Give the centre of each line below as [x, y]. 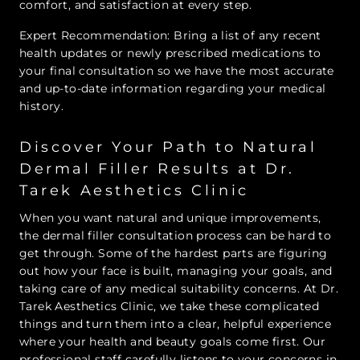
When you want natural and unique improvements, [170, 218]
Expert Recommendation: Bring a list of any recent [170, 36]
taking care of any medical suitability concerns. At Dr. [179, 289]
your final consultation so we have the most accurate [177, 71]
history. [42, 106]
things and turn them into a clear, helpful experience [176, 324]
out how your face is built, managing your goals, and [176, 271]
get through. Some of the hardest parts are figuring [174, 254]
